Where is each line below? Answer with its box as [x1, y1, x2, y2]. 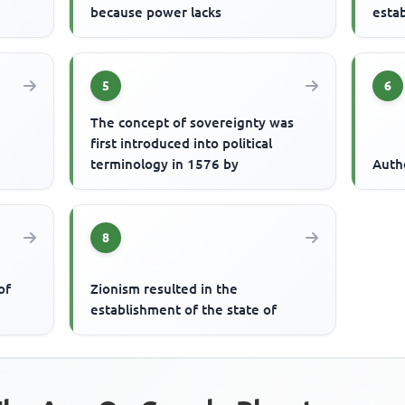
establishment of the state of [90, 302, 278, 318]
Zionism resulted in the [90, 281, 239, 297]
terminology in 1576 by [90, 156, 240, 173]
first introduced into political [90, 136, 273, 152]
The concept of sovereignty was [90, 115, 295, 131]
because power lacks [90, 5, 222, 21]
